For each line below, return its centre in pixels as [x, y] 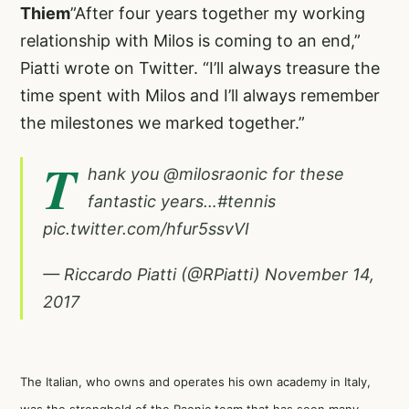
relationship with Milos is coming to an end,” [190, 41]
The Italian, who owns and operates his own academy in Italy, [195, 382]
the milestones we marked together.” [163, 123]
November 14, [320, 274]
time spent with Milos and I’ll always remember [200, 95]
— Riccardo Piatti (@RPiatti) [154, 274]
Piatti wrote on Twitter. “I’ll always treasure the [200, 68]
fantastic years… [152, 201]
